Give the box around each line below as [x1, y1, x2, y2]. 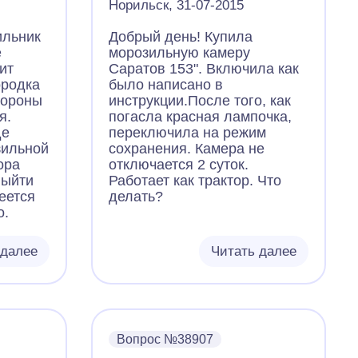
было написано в [109, 77, 224, 93]
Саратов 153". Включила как [109, 61, 300, 77]
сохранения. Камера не [109, 141, 265, 157]
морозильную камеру [109, 45, 251, 61]
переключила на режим [109, 125, 267, 141]
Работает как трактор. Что [109, 173, 282, 189]
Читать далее [210, 244, 296, 259]
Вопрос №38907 [117, 332, 214, 346]
